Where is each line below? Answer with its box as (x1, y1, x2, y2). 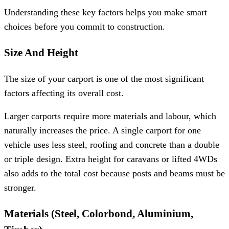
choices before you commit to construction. (4, 21, 165, 32)
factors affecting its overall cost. (4, 87, 124, 98)
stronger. (4, 182, 36, 193)
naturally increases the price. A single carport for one (4, 125, 201, 136)
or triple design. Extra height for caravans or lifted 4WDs (4, 154, 217, 165)
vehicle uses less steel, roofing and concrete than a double (4, 140, 219, 150)
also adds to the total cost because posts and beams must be (4, 168, 225, 179)
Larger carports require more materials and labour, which (4, 111, 216, 122)
